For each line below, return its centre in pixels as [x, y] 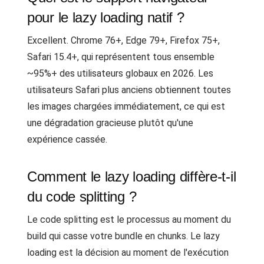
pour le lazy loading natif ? [106, 17]
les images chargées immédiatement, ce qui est [126, 106]
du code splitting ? [82, 197]
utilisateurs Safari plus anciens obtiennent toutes [129, 90]
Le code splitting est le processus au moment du [129, 220]
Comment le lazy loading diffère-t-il [132, 176]
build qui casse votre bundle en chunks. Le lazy [123, 236]
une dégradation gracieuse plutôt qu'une [110, 123]
